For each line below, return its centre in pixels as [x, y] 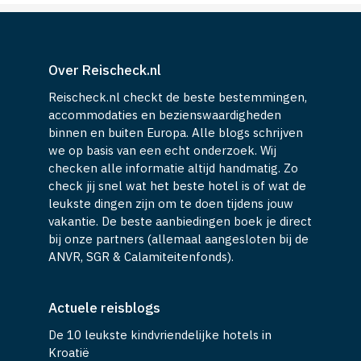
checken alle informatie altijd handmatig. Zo [173, 168]
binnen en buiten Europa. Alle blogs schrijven [176, 132]
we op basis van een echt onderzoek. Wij [162, 150]
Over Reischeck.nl [105, 70]
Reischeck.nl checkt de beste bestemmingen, [178, 97]
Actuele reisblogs [104, 307]
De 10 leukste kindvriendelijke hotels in [160, 334]
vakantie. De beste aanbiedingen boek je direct [180, 221]
